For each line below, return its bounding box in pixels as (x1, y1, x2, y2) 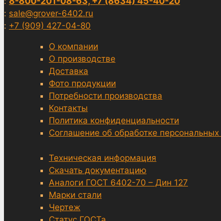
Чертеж (49, 202, 80, 212)
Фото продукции (49, 78, 116, 89)
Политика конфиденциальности (49, 115, 179, 126)
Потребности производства (49, 91, 162, 101)
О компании (49, 41, 98, 52)
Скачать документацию (49, 165, 147, 175)
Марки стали (49, 189, 102, 200)
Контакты (49, 103, 88, 113)
